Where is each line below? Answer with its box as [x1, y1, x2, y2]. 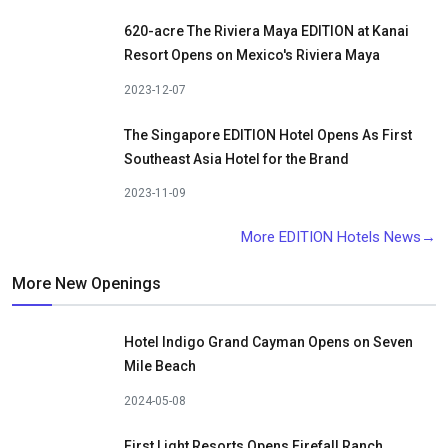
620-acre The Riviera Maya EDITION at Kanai [124, 23, 409, 40]
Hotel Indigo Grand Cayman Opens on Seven [124, 334, 413, 351]
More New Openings [12, 274, 161, 294]
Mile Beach [124, 358, 196, 375]
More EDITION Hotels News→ [241, 228, 436, 247]
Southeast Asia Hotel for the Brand [124, 150, 349, 167]
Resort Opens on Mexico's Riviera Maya [124, 47, 380, 64]
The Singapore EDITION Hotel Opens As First [124, 126, 412, 143]
